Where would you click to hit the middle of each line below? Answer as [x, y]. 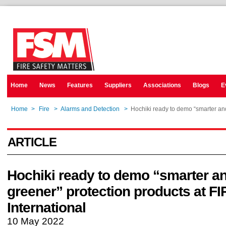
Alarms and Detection [90, 109]
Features [80, 85]
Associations [162, 85]
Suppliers [118, 85]
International [46, 208]
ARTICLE [32, 142]
